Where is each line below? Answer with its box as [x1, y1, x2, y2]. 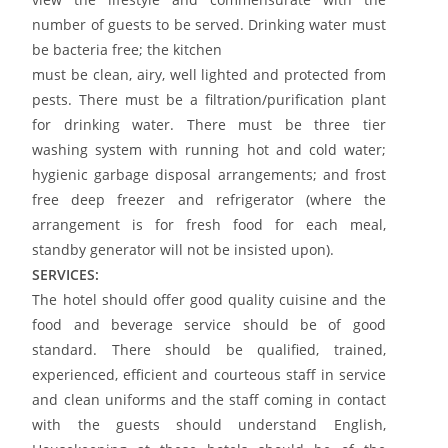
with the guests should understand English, [32, 414, 386, 434]
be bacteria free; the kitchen [32, 39, 223, 59]
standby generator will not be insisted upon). [32, 239, 335, 259]
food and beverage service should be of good [32, 314, 386, 334]
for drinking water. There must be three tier [32, 114, 386, 134]
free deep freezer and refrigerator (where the [32, 189, 386, 209]
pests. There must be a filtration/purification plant [32, 89, 386, 109]
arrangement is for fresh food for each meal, [32, 214, 386, 234]
